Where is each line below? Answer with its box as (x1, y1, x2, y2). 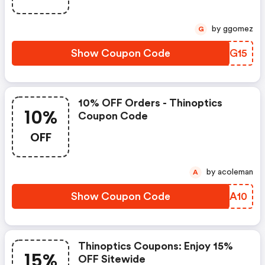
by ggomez (223, 25, 253, 33)
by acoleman (218, 168, 253, 176)
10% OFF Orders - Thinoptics (78, 98, 222, 108)
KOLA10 (207, 191, 247, 202)
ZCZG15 (207, 48, 247, 59)
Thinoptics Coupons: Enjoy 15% (78, 241, 233, 251)
